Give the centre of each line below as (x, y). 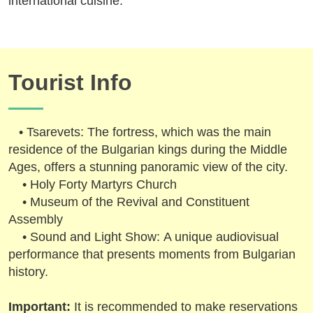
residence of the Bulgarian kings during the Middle (148, 149)
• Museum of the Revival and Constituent (129, 202)
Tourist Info (70, 82)
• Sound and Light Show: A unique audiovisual (144, 236)
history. (28, 271)
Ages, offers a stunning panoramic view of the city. (148, 167)
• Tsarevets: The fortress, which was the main (140, 132)
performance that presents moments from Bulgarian (152, 254)
